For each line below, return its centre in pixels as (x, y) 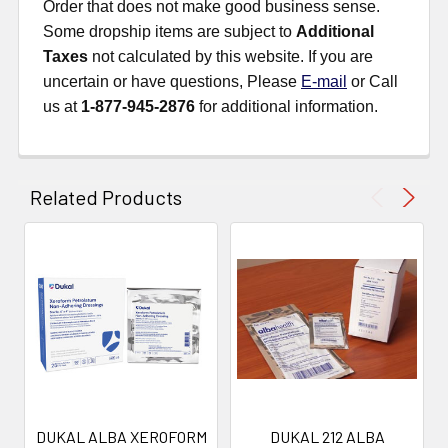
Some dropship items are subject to (169, 32)
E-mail (324, 82)
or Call (372, 82)
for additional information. (286, 107)
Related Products (106, 197)
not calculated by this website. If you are (230, 57)
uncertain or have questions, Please (172, 82)
